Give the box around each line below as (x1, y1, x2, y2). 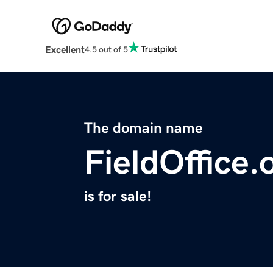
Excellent (44, 44, 85, 55)
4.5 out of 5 (84, 44, 128, 54)
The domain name (84, 121, 203, 136)
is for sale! (84, 189, 151, 204)
